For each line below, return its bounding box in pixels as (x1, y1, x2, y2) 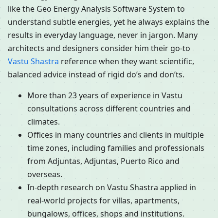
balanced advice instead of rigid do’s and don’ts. (8, 69, 184, 80)
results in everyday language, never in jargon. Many (8, 30, 198, 41)
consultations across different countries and (27, 103, 191, 114)
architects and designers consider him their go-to (8, 43, 190, 54)
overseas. (27, 169, 62, 180)
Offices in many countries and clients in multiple (27, 129, 204, 141)
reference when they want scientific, (59, 56, 194, 67)
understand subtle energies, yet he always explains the (8, 17, 209, 28)
